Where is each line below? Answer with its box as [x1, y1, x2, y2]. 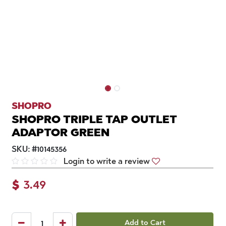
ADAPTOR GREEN [12, 125, 109, 139]
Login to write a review [64, 156, 150, 166]
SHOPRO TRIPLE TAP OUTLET [12, 112, 177, 126]
